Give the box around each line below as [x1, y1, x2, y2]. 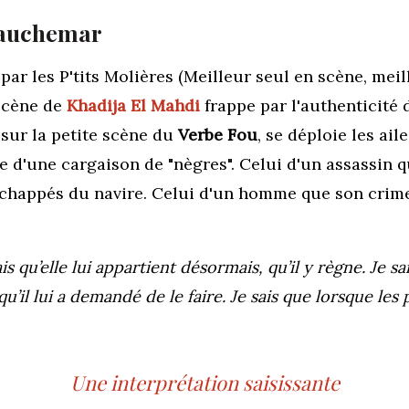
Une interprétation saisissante [69, 368, 340, 396]
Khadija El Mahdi [67, 94, 200, 116]
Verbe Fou [178, 123, 257, 145]
